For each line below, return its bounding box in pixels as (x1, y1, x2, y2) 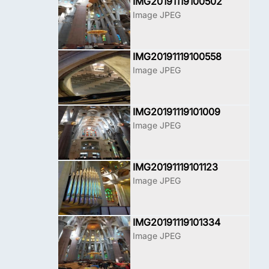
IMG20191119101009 (133, 106, 220, 118)
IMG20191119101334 (133, 216, 220, 228)
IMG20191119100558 (133, 50, 222, 62)
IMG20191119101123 (133, 161, 218, 173)
